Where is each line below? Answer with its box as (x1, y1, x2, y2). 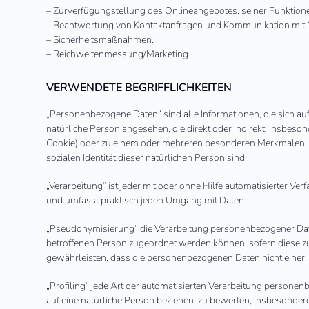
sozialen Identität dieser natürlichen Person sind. (46, 151, 248, 164)
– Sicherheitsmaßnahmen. (46, 33, 154, 46)
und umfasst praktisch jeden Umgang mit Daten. (46, 194, 247, 207)
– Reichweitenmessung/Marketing (46, 48, 189, 61)
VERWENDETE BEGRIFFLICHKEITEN (46, 80, 232, 95)
